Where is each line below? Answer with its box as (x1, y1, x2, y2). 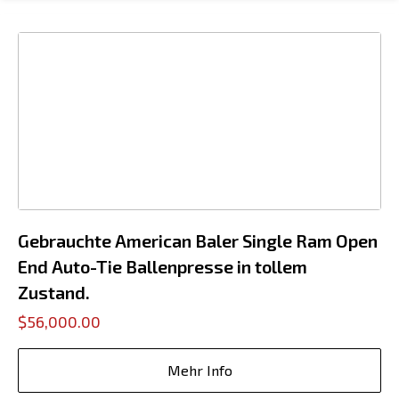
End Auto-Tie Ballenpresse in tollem (18, 256, 307, 277)
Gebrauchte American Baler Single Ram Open (18, 230, 378, 251)
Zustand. (18, 281, 90, 303)
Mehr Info (167, 362, 232, 379)
